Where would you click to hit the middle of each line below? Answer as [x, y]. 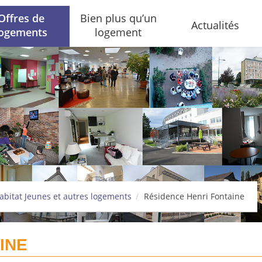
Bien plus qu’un [118, 18]
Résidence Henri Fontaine [194, 196]
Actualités [215, 25]
